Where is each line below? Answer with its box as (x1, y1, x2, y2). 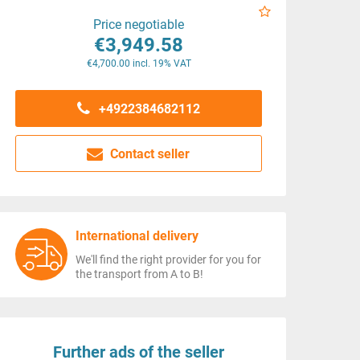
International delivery (76, 228, 199, 243)
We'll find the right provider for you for (76, 253, 262, 266)
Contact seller (106, 145, 190, 162)
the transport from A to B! (76, 268, 204, 280)
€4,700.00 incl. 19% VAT (86, 58, 191, 69)
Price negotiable (93, 17, 185, 32)
